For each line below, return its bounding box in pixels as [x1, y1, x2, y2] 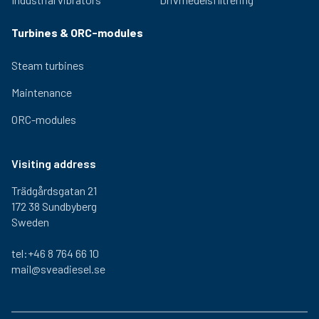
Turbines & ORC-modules [11, 25, 143, 39]
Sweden [11, 214, 49, 229]
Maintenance [11, 85, 72, 99]
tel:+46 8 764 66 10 [11, 246, 99, 260]
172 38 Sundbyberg [11, 199, 97, 213]
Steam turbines [11, 58, 84, 72]
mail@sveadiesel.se [11, 261, 105, 276]
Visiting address [11, 156, 96, 170]
